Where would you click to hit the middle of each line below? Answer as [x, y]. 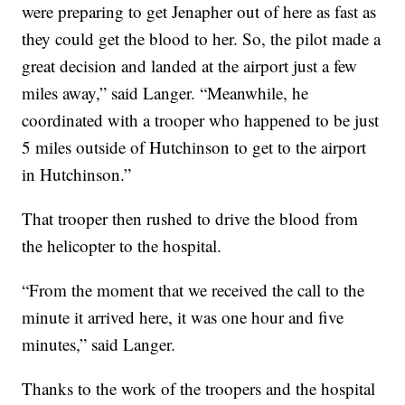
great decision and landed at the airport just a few [190, 66]
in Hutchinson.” [77, 174]
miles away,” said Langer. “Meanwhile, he [165, 93]
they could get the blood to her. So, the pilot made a [202, 39]
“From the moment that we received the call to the [193, 290]
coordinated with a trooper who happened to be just [201, 120]
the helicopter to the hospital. [122, 246]
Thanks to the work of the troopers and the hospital [199, 389]
